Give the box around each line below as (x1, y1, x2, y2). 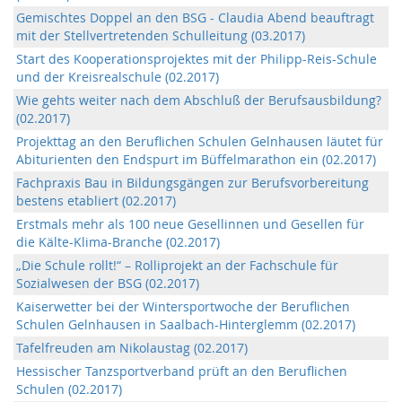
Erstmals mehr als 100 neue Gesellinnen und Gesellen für (16, 215, 364, 232)
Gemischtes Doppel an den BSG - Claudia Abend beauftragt (16, 9, 374, 26)
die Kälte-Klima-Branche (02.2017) (16, 233, 220, 250)
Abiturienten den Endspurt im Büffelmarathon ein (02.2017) (16, 151, 376, 168)
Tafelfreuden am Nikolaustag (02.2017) (16, 339, 248, 356)
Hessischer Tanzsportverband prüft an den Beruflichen (16, 363, 347, 380)
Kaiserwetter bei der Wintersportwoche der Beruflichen (16, 298, 350, 315)
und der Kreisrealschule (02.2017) (16, 68, 219, 85)
